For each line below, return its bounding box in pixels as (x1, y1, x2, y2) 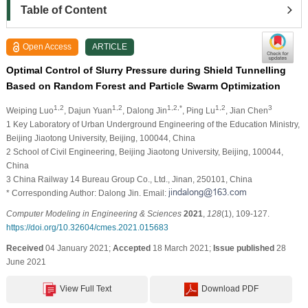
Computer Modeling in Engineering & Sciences (5, 208, 181, 219)
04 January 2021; (43, 243, 113, 253)
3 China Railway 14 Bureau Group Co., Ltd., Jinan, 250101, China (5, 174, 252, 184)
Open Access (23, 41, 72, 52)
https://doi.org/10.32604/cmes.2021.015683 (5, 222, 168, 232)
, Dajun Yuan (63, 105, 112, 115)
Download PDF (201, 283, 258, 294)
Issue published (212, 243, 274, 253)
